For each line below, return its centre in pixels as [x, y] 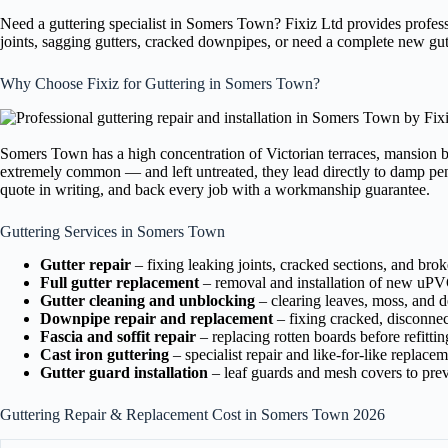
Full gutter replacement [119, 282]
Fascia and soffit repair [118, 336]
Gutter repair [85, 264]
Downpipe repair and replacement [156, 318]
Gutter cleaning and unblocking [147, 300]
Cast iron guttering [104, 354]
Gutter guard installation [124, 372]
